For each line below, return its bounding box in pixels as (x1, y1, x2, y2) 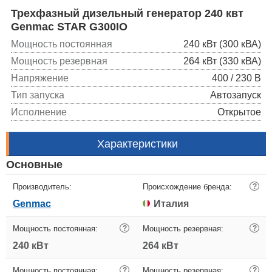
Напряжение (11, 72, 69, 83)
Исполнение (11, 106, 67, 117)
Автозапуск (210, 89, 261, 100)
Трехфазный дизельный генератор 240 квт (11, 7, 243, 19)
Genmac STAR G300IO (11, 20, 127, 33)
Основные (6, 158, 63, 171)
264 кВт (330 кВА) (183, 55, 261, 66)
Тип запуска (11, 89, 64, 100)
